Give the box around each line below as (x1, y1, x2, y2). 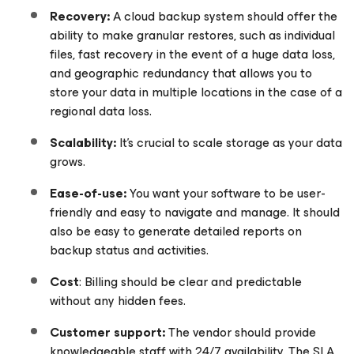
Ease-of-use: (50, 183, 126, 204)
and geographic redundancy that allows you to (50, 62, 312, 84)
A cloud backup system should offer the (110, 6, 337, 27)
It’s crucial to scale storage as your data (116, 132, 342, 153)
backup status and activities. (50, 239, 209, 261)
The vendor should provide (165, 322, 316, 343)
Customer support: (50, 322, 165, 343)
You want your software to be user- (126, 183, 326, 204)
